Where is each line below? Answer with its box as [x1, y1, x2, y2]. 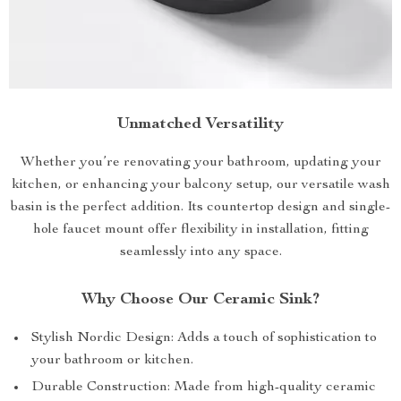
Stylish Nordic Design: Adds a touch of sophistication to [31, 331, 377, 346]
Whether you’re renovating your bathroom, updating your [20, 156, 381, 170]
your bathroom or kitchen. [31, 354, 193, 368]
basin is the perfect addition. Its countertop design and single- [11, 200, 390, 215]
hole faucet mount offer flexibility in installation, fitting [32, 223, 369, 237]
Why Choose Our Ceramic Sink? [81, 292, 320, 308]
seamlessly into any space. [119, 245, 282, 260]
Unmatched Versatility [117, 116, 284, 132]
